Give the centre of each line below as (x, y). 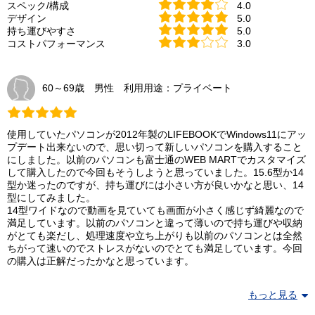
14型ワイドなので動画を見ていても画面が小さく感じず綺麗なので (155, 211)
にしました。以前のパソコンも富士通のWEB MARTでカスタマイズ (156, 160)
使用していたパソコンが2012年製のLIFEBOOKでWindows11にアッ (157, 135)
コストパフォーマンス (56, 44)
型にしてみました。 (51, 198)
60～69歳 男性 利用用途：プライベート (137, 89)
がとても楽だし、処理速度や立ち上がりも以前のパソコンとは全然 (155, 236)
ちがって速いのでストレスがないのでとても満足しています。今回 (155, 249)
